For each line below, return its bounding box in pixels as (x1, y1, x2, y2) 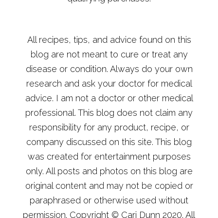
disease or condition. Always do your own (25, 63, 193, 74)
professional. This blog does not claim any (25, 107, 193, 118)
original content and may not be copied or (25, 180, 193, 191)
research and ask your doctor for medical (26, 78, 192, 89)
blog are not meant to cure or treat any (30, 49, 188, 59)
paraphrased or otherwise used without (30, 195, 188, 205)
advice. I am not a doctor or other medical (25, 92, 193, 103)
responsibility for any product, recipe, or (29, 122, 189, 132)
